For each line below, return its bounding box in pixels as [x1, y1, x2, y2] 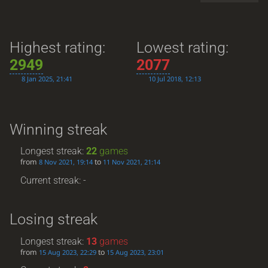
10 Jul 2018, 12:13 [148, 74, 202, 84]
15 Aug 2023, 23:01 [106, 247, 165, 257]
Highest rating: [9, 39, 105, 57]
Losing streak [9, 211, 98, 229]
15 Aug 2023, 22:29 [39, 247, 97, 257]
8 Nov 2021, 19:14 [39, 157, 93, 167]
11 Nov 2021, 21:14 [103, 157, 161, 167]
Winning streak [9, 121, 107, 139]
